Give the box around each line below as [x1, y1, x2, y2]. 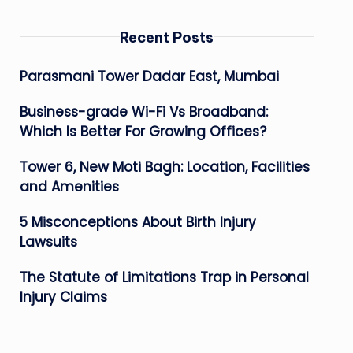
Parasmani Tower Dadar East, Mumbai [19, 67, 279, 86]
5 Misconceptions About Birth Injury [19, 213, 256, 232]
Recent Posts [119, 28, 214, 46]
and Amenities [19, 177, 119, 196]
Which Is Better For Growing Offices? [19, 122, 266, 141]
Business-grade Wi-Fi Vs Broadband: [19, 102, 268, 121]
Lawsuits [19, 232, 77, 251]
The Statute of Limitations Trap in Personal [19, 268, 309, 287]
